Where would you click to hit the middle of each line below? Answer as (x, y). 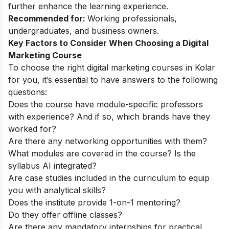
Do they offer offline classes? (65, 215)
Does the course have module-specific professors (106, 104)
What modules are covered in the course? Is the (102, 153)
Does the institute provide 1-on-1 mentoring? (94, 202)
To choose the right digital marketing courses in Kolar (112, 67)
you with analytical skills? (57, 190)
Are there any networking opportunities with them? (108, 141)
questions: (28, 92)
